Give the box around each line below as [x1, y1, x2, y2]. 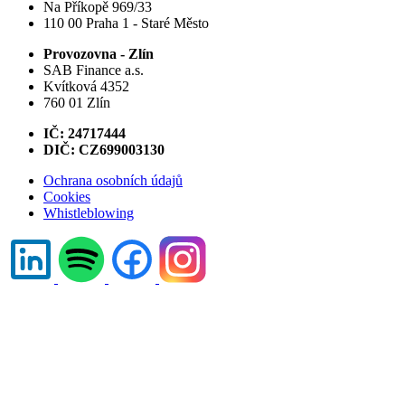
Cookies [43, 188, 90, 204]
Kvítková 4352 [43, 78, 129, 94]
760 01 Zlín [43, 94, 110, 110]
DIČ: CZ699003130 [43, 141, 165, 157]
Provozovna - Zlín [43, 45, 154, 61]
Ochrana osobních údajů [43, 172, 183, 188]
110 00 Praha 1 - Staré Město [43, 14, 209, 31]
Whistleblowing [43, 204, 134, 221]
